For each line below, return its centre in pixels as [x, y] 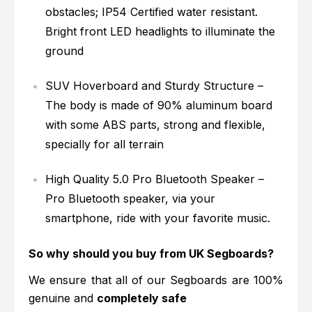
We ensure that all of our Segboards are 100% [156, 280]
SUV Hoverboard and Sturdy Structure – [155, 86]
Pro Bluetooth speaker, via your [131, 199]
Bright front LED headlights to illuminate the [161, 32]
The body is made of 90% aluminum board [159, 106]
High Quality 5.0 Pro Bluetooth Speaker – [155, 179]
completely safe [142, 298]
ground [65, 51]
